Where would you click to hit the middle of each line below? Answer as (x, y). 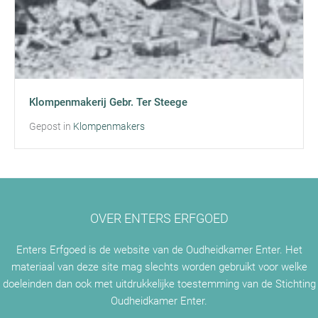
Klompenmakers (109, 126)
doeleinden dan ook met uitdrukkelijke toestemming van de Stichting (159, 284)
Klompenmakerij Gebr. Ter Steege (108, 102)
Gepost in (50, 126)
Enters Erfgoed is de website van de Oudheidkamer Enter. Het (159, 250)
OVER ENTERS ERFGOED (159, 218)
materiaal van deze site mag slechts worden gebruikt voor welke (159, 267)
